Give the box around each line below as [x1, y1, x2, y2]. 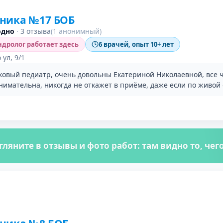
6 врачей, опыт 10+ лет [99, 39, 174, 49]
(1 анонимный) [51, 26, 102, 36]
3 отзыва [20, 26, 51, 36]
